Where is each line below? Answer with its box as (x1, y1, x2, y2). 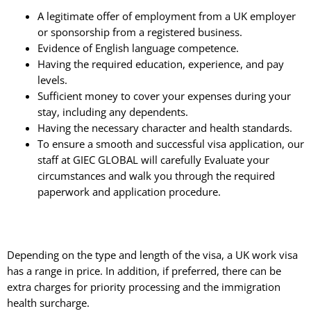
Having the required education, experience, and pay (37, 56, 284, 71)
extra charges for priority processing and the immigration (7, 280, 280, 294)
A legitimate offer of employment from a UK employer (37, 8, 296, 23)
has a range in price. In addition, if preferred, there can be (7, 264, 281, 278)
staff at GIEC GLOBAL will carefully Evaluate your (37, 152, 269, 167)
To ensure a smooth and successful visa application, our (37, 136, 304, 151)
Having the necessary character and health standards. (37, 120, 292, 135)
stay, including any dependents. (37, 104, 188, 119)
